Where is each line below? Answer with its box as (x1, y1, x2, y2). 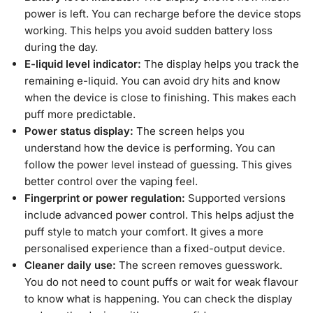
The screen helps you (136, 124, 245, 138)
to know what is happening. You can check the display (24, 292, 292, 306)
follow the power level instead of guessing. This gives (24, 158, 292, 172)
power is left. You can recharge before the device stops (24, 7, 301, 21)
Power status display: (24, 124, 136, 138)
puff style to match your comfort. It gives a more (24, 225, 263, 239)
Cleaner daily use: (24, 259, 119, 272)
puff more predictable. (24, 108, 136, 122)
